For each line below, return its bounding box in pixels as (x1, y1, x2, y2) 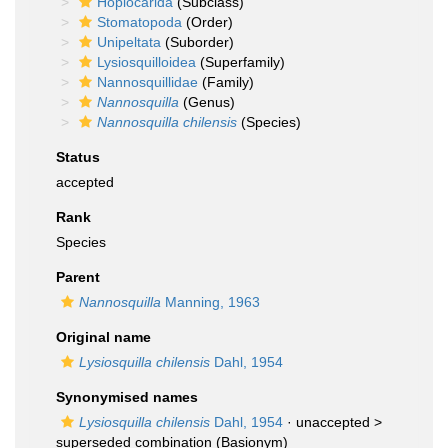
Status (56, 149, 100, 165)
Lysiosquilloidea (97, 54, 196, 70)
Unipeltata (97, 34, 161, 50)
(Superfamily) (196, 54, 285, 70)
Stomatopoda (97, 14, 182, 30)
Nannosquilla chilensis (97, 114, 237, 130)
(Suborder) (161, 34, 234, 50)
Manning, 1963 (161, 294, 260, 310)
